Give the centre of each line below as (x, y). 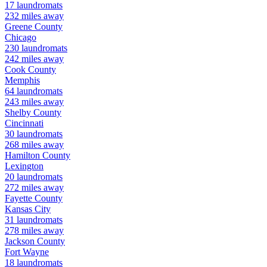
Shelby (18, 113)
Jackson (20, 241)
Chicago (21, 38)
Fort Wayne (27, 252)
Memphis (22, 80)
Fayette (18, 198)
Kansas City (28, 209)
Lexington (24, 166)
